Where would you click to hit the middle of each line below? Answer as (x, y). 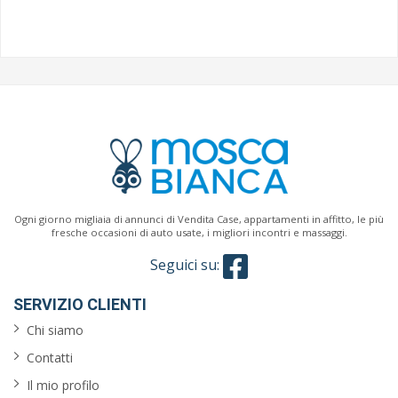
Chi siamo (55, 330)
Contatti (50, 358)
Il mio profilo (63, 385)
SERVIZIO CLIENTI (80, 304)
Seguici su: (187, 265)
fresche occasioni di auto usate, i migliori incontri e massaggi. (199, 232)
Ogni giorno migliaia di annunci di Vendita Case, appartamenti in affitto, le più (199, 219)
